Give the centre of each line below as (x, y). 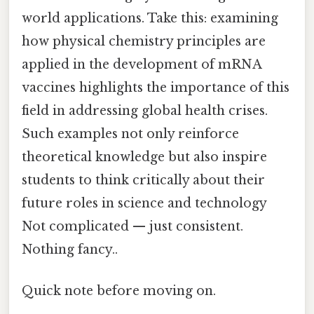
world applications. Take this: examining (150, 18)
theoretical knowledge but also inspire (144, 157)
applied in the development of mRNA (142, 64)
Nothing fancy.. (70, 249)
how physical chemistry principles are (144, 41)
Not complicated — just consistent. (132, 226)
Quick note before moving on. (119, 291)
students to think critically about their (143, 180)
